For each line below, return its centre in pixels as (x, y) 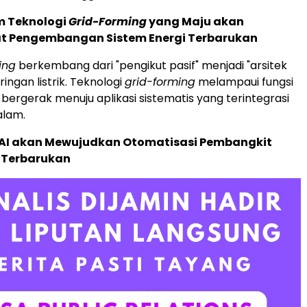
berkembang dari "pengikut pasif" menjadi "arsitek (151, 66)
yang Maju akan (195, 22)
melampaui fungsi (244, 82)
